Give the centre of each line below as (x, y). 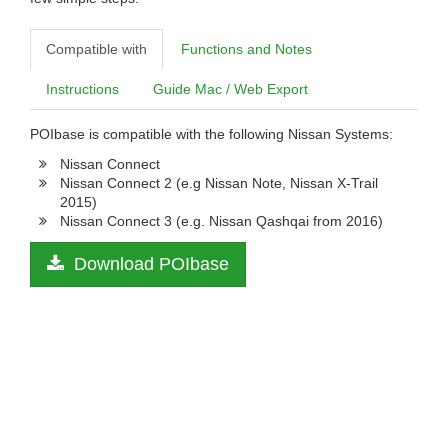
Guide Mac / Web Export (230, 89)
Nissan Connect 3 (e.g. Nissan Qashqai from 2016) (221, 221)
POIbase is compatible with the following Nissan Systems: (211, 134)
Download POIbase (149, 264)
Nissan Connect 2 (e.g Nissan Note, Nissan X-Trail (219, 183)
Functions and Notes (246, 49)
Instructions (82, 89)
